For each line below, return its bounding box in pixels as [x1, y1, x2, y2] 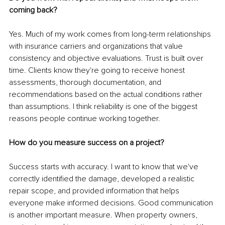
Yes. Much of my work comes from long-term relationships [9, 29, 213, 39]
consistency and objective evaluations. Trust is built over [9, 53, 205, 63]
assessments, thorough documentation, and [9, 77, 163, 87]
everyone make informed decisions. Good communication [9, 197, 215, 208]
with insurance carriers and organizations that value [9, 41, 185, 51]
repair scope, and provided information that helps [9, 185, 181, 196]
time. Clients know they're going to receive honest [9, 65, 187, 75]
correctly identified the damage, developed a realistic [9, 173, 196, 184]
